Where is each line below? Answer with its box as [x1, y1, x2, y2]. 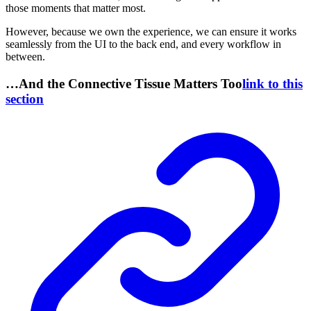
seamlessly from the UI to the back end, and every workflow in [6, 37, 281, 50]
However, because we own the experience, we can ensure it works [6, 25, 296, 37]
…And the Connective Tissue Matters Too [6, 76, 242, 91]
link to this [242, 76, 303, 91]
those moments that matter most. [6, 1, 146, 14]
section [6, 91, 44, 106]
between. [6, 50, 45, 62]
